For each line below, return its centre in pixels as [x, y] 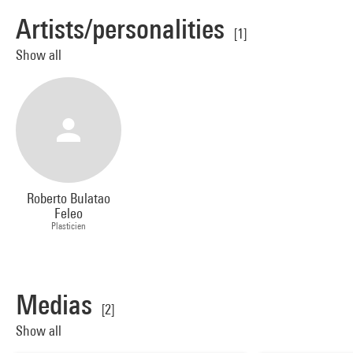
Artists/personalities [120, 28]
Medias [54, 305]
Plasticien [69, 226]
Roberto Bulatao [69, 199]
